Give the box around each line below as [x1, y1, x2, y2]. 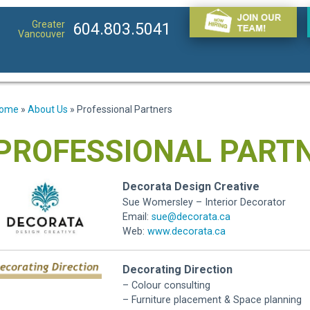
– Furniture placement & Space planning [122, 294, 302, 306]
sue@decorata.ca [151, 211, 230, 223]
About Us [28, 104, 68, 115]
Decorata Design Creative [122, 180, 259, 193]
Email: [122, 211, 152, 223]
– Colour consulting [122, 280, 210, 291]
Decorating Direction [122, 263, 232, 276]
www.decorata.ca [147, 226, 226, 237]
